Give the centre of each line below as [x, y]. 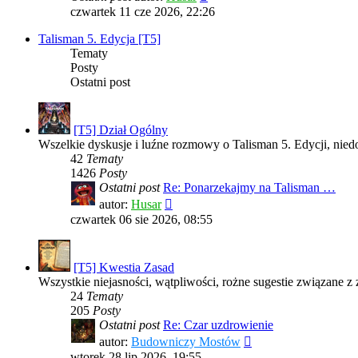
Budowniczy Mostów [186, 341]
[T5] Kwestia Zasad [124, 267]
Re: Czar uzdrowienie [218, 324]
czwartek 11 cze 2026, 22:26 [143, 11]
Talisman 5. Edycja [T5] [99, 38]
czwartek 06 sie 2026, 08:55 [141, 219]
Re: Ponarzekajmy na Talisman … [249, 187]
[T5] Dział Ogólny [121, 129]
